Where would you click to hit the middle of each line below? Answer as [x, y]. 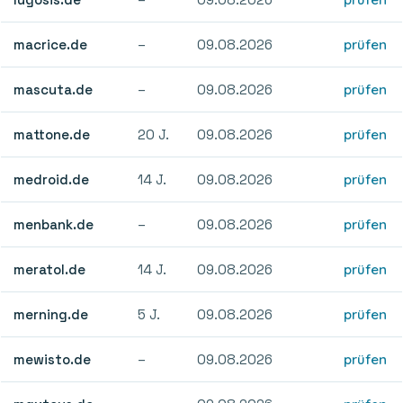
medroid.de [52, 179]
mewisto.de [53, 359]
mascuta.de [54, 89]
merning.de [51, 314]
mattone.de [52, 134]
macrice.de [51, 44]
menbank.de [54, 224]
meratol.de [50, 269]
